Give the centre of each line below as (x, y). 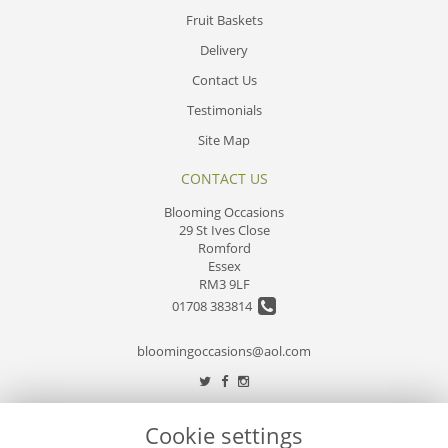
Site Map (224, 139)
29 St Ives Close (224, 229)
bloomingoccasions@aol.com (224, 350)
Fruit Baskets (224, 19)
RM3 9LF (224, 283)
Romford (224, 247)
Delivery (224, 49)
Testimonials (224, 109)
